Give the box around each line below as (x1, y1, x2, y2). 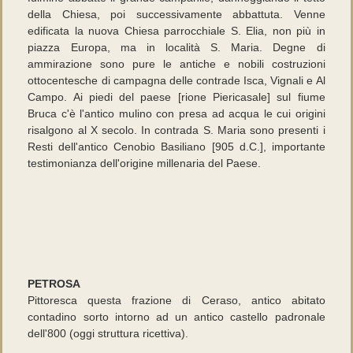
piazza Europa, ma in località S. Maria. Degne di (28, 41, 325, 54)
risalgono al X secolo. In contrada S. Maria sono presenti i (28, 124, 325, 136)
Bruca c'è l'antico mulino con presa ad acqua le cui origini (28, 107, 325, 120)
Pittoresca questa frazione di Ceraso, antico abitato (28, 294, 325, 307)
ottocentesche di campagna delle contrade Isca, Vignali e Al (28, 74, 325, 87)
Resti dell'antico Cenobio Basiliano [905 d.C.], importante (28, 140, 325, 153)
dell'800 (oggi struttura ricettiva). (28, 327, 189, 340)
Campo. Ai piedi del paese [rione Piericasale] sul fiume (28, 91, 325, 103)
